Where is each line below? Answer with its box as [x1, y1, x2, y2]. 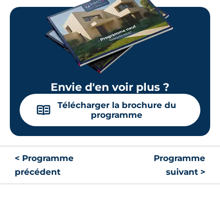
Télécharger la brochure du [57, 100, 176, 110]
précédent [15, 166, 60, 177]
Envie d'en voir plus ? [51, 80, 169, 94]
